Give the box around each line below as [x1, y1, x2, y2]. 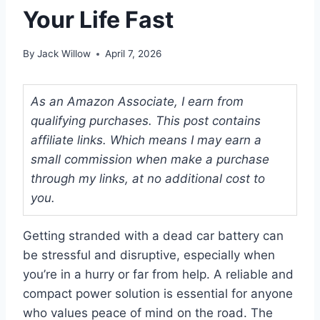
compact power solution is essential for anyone [23, 286, 293, 301]
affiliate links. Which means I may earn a [31, 133, 261, 148]
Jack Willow [37, 48, 91, 60]
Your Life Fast [23, 5, 174, 34]
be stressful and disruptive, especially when [23, 248, 275, 263]
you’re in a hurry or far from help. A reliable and [23, 267, 294, 282]
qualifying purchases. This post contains [31, 114, 261, 129]
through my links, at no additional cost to [31, 171, 265, 186]
